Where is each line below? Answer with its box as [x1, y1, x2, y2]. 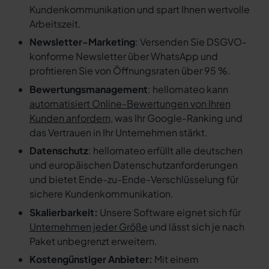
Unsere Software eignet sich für [99, 205, 241, 219]
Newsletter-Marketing [29, 35, 135, 49]
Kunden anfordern [29, 111, 110, 124]
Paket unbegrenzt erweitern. [29, 234, 157, 247]
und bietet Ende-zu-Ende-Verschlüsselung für [29, 173, 238, 186]
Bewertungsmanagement [29, 82, 148, 95]
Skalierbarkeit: [29, 205, 100, 219]
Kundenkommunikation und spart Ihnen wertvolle [29, 3, 250, 16]
